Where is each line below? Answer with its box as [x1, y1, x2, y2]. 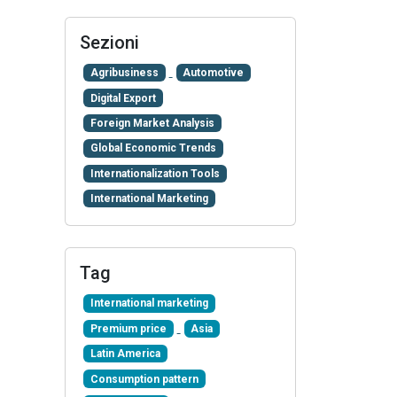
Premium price [90, 322, 167, 335]
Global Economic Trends [90, 142, 216, 155]
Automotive [183, 66, 245, 80]
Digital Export [90, 91, 156, 105]
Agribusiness [90, 66, 159, 80]
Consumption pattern [90, 372, 198, 385]
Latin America [90, 347, 160, 361]
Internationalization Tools [90, 167, 220, 180]
